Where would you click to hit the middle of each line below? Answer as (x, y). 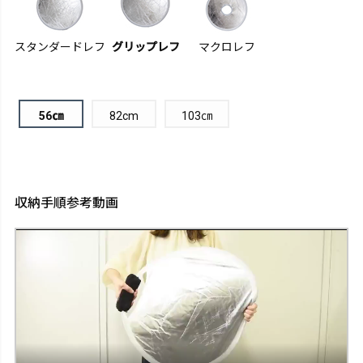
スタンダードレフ (60, 47)
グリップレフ (146, 47)
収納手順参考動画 (66, 203)
